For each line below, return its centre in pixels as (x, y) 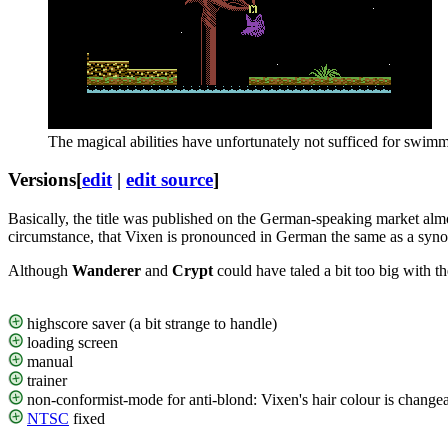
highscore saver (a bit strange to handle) (150, 324)
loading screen (70, 343)
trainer (45, 381)
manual (48, 362)
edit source (169, 180)
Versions (42, 180)
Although (40, 271)
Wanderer (106, 271)
